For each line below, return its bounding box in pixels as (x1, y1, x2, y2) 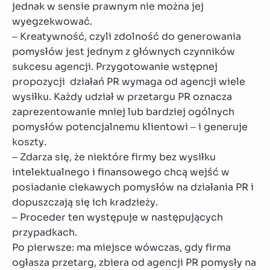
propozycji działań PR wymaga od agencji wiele (12, 75, 245, 88)
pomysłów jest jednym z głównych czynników (12, 45, 235, 58)
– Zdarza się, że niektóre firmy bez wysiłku (12, 150, 216, 163)
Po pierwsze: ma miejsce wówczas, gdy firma (12, 240, 231, 254)
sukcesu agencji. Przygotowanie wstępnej (12, 60, 218, 73)
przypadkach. (12, 225, 77, 239)
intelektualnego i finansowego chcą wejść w (12, 165, 230, 178)
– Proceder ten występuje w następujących (12, 210, 223, 224)
